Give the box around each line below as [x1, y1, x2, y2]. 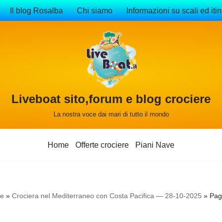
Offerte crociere [75, 141, 129, 149]
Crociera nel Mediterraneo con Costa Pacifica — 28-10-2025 [11, 192, 202, 200]
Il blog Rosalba [10, 6, 63, 15]
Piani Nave [135, 141, 174, 149]
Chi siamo [77, 6, 112, 15]
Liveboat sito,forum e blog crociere [11, 92, 211, 106]
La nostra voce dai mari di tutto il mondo [53, 111, 169, 118]
